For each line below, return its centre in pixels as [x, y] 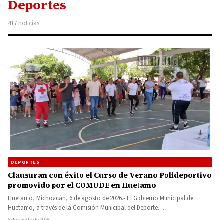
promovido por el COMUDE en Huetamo [82, 185]
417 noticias [24, 23]
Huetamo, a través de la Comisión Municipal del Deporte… [86, 207]
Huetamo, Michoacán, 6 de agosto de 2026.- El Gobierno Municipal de [100, 198]
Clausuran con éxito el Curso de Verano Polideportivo [110, 175]
